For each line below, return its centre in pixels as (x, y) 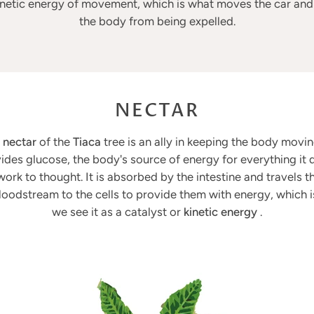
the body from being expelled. (157, 21)
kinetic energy (220, 212)
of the (55, 142)
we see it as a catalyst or (118, 212)
